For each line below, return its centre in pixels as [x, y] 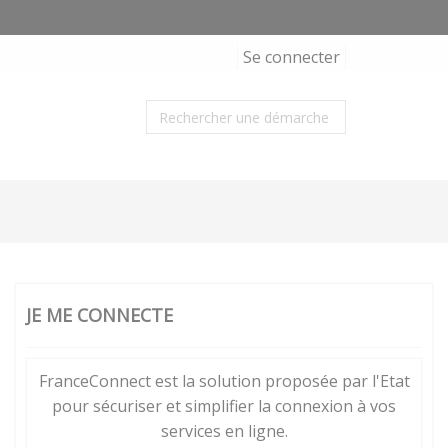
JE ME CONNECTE [99, 315]
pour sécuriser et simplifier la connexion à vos [224, 406]
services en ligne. [224, 431]
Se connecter [291, 57]
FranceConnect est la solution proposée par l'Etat [224, 381]
